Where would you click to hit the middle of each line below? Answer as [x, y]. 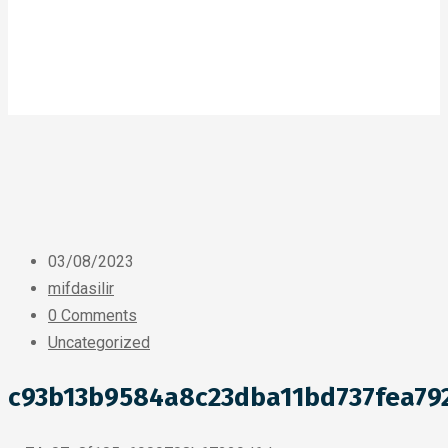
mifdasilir [81, 288]
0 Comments [92, 315]
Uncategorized [99, 342]
